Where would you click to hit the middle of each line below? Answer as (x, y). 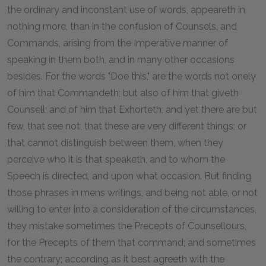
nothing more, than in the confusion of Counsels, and (122, 26)
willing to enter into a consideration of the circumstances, (132, 209)
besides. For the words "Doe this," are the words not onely (132, 76)
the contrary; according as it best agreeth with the (116, 259)
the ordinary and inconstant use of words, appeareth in (126, 9)
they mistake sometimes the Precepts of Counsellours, (127, 226)
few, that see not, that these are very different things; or (127, 126)
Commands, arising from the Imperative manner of (118, 43)
